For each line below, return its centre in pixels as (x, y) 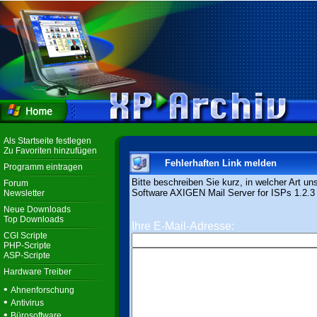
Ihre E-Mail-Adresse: (183, 226)
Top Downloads (34, 219)
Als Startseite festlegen (47, 141)
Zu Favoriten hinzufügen (50, 151)
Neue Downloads (37, 209)
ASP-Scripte (27, 255)
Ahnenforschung (42, 290)
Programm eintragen (43, 167)
